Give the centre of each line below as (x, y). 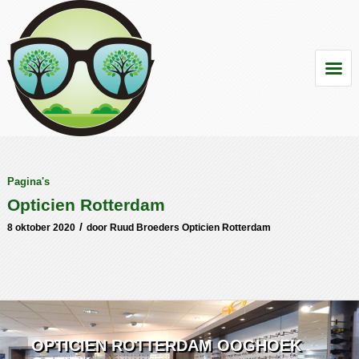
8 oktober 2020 (41, 228)
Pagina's (28, 182)
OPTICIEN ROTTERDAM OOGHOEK (166, 345)
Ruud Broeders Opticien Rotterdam (190, 228)
